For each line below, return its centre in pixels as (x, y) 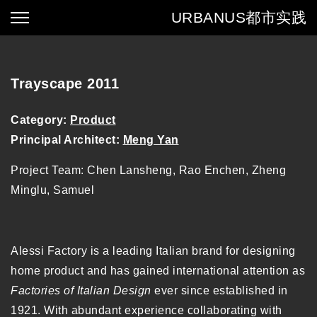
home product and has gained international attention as (158, 271)
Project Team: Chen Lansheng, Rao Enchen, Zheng (148, 170)
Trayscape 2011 (65, 83)
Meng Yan (151, 140)
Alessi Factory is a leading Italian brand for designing (153, 251)
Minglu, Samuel (52, 190)
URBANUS (208, 17)
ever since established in (219, 290)
